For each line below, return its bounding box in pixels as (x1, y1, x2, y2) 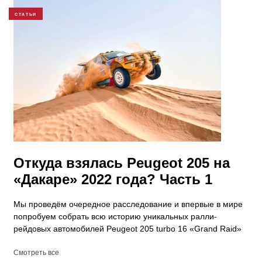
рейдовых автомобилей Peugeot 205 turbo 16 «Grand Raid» (13, 224, 242, 234)
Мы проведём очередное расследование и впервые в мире (13, 199, 243, 209)
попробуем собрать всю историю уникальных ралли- (13, 212, 217, 222)
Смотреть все (13, 249, 59, 257)
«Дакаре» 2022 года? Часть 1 (13, 171, 212, 188)
